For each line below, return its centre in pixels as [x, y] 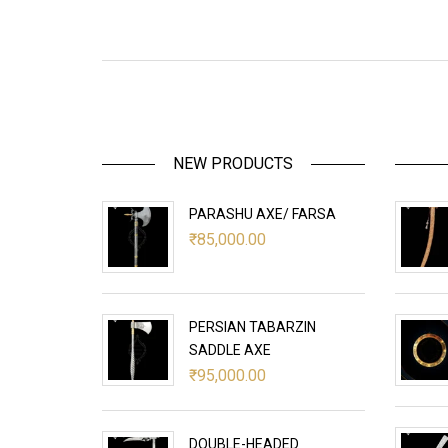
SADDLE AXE [230, 349]
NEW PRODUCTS [233, 163]
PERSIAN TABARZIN [252, 326]
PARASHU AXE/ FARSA [262, 213]
